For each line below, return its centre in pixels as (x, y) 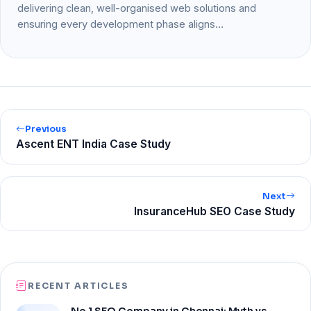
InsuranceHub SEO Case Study (214, 211)
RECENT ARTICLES (78, 286)
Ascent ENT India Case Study (94, 144)
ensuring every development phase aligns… (120, 24)
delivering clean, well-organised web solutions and (137, 8)
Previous (46, 129)
